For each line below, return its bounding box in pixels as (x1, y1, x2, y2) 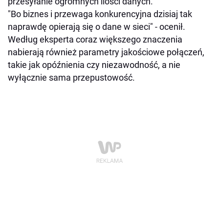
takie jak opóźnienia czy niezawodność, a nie (8, 60, 180, 70)
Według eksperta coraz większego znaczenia (8, 34, 182, 45)
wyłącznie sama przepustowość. (8, 72, 135, 83)
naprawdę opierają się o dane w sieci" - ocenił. (8, 22, 185, 32)
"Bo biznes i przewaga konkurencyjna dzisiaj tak (8, 9, 192, 20)
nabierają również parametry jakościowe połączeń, (8, 47, 204, 58)
